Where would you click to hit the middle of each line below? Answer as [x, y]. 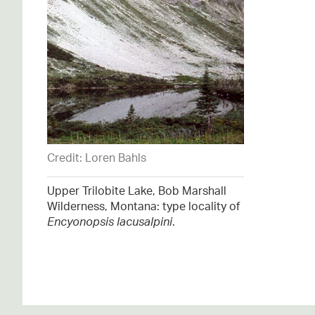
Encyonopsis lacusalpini [110, 221]
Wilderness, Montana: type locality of [143, 206]
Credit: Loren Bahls [97, 157]
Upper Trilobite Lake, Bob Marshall [137, 190]
